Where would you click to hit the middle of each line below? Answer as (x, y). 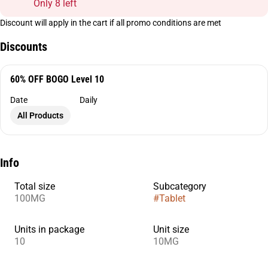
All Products (40, 115)
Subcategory (180, 186)
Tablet (172, 198)
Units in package (49, 229)
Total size (35, 186)
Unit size (171, 229)
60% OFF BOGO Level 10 (57, 79)
